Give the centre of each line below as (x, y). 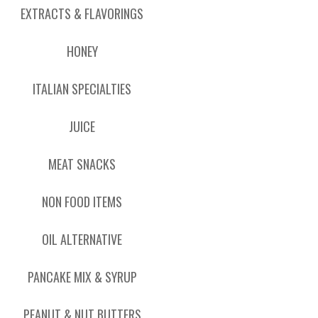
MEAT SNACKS (82, 164)
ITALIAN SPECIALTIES (82, 89)
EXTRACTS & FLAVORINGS (82, 13)
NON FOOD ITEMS (82, 202)
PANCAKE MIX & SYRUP (82, 277)
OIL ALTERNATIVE (82, 239)
